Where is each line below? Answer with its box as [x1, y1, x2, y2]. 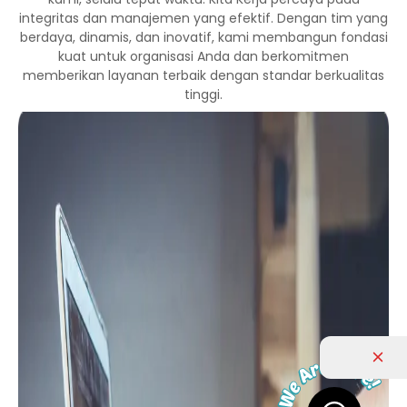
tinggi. [184, 85, 223, 104]
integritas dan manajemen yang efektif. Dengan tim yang [19, 9, 388, 28]
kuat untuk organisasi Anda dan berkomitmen [58, 47, 349, 66]
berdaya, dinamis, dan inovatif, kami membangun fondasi [19, 28, 388, 47]
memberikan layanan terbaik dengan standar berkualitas [23, 66, 384, 85]
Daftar [267, 362, 314, 382]
